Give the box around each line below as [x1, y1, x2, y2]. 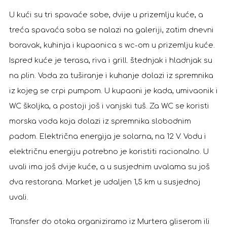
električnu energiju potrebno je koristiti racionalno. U [9, 147, 209, 156]
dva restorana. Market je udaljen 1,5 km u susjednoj [9, 178, 201, 186]
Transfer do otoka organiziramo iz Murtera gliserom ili [9, 217, 210, 225]
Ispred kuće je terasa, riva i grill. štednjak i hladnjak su [9, 56, 212, 64]
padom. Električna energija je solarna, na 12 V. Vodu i [9, 132, 206, 140]
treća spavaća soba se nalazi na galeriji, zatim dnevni [9, 26, 214, 34]
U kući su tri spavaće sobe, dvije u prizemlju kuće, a [9, 11, 203, 19]
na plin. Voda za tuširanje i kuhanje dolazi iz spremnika [9, 71, 213, 80]
